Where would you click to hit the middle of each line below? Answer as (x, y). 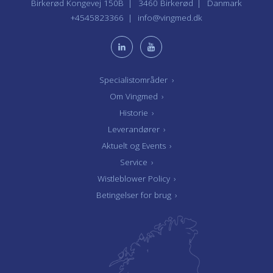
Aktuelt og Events (135, 145)
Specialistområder (135, 80)
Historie (135, 112)
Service (135, 162)
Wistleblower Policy (135, 178)
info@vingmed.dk (170, 17)
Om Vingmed (135, 96)
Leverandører (135, 129)
